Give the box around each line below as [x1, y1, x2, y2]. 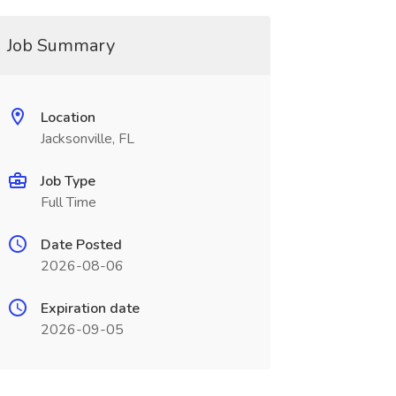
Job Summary [6, 34, 115, 57]
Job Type [40, 171, 95, 191]
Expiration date [40, 299, 140, 318]
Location [40, 108, 95, 127]
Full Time [40, 193, 96, 212]
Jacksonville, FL [40, 129, 134, 148]
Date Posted [40, 235, 122, 255]
